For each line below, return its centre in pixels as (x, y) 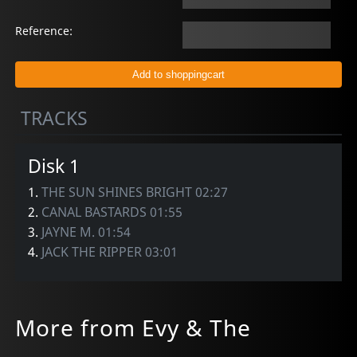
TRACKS (55, 118)
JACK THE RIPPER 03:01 (110, 251)
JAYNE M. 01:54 (86, 231)
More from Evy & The (133, 327)
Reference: (44, 31)
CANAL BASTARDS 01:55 (112, 212)
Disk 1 (54, 165)
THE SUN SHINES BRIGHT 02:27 (135, 192)
